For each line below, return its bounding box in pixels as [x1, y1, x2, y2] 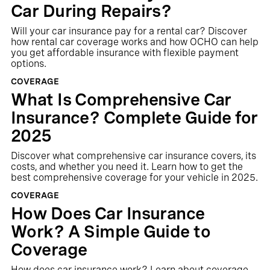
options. [10, 58, 46, 69]
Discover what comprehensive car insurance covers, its [10, 150, 256, 162]
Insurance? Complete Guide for [10, 107, 258, 128]
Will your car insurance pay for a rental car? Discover [10, 25, 247, 37]
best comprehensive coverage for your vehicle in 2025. [10, 172, 258, 183]
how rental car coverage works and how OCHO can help [10, 36, 259, 48]
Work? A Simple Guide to [10, 221, 211, 242]
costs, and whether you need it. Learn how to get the [10, 161, 243, 172]
